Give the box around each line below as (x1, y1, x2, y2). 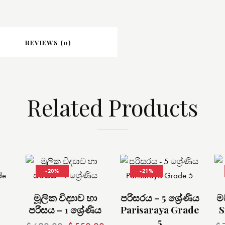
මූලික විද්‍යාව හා (33, 191, 97, 204)
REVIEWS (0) (25, 38, 71, 47)
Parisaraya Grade (120, 203, 199, 216)
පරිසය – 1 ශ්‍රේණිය (29, 203, 102, 216)
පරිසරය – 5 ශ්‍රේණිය (120, 191, 199, 204)
